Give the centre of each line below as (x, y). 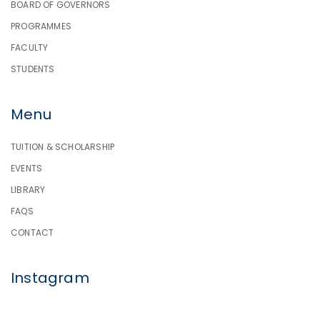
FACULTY (30, 48)
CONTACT (32, 232)
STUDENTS (33, 69)
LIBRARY (28, 189)
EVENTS (27, 168)
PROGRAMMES (41, 26)
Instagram (50, 277)
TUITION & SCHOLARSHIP (63, 146)
